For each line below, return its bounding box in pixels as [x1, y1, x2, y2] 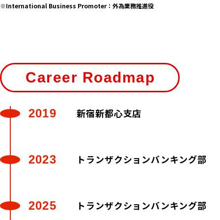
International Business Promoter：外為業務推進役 [6, 1, 154, 10]
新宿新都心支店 [77, 107, 142, 119]
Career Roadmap [26, 69, 155, 85]
